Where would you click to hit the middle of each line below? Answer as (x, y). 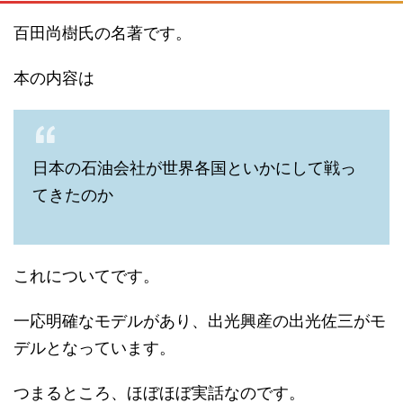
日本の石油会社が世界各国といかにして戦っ (194, 168)
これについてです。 (86, 276)
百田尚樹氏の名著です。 (103, 33)
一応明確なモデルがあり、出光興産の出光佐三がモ (200, 321)
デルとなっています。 (94, 348)
